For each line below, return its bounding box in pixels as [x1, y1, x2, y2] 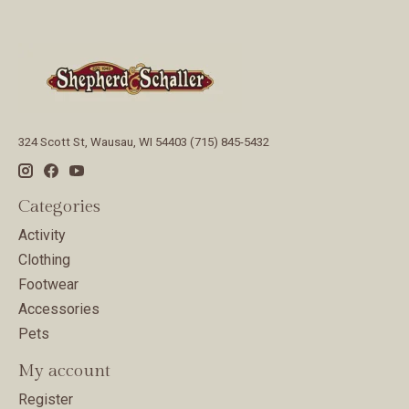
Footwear [18, 276, 79, 294]
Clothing [18, 251, 70, 269]
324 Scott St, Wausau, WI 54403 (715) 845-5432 [18, 134, 269, 149]
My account [18, 361, 110, 382]
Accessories [18, 300, 100, 319]
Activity [18, 226, 66, 245]
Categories [18, 196, 100, 217]
